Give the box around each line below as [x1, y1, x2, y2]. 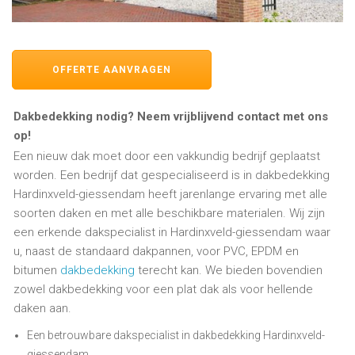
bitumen [13, 262, 60, 277]
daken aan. [13, 300, 71, 315]
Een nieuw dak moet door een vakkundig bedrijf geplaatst [13, 148, 320, 163]
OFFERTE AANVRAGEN [52, 63, 171, 75]
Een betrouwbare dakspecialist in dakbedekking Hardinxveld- [26, 328, 325, 342]
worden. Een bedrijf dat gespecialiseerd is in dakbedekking [13, 167, 330, 182]
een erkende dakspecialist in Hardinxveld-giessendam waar [13, 224, 330, 239]
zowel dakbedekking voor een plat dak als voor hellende [13, 281, 313, 296]
